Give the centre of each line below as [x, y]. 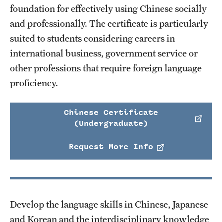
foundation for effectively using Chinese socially [108, 8]
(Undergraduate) [111, 124]
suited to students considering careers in [92, 38]
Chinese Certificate [111, 113]
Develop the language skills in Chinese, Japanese [109, 204]
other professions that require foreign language [106, 68]
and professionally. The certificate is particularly [109, 23]
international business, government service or [104, 53]
